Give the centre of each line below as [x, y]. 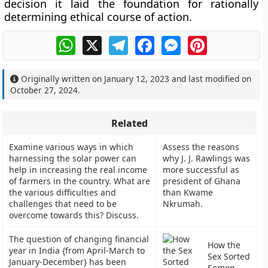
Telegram [149, 41]
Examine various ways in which [71, 147]
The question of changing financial [79, 239]
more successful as [201, 170]
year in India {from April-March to [77, 250]
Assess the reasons [201, 147]
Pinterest [227, 41]
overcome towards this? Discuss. [74, 215]
